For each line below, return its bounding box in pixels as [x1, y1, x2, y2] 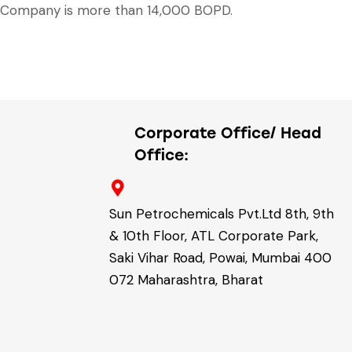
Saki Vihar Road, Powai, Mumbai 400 [109, 248, 332, 266]
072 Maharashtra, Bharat [109, 270, 264, 288]
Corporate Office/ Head [134, 123, 322, 142]
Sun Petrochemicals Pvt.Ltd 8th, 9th [109, 204, 335, 222]
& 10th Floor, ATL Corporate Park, [109, 226, 319, 244]
